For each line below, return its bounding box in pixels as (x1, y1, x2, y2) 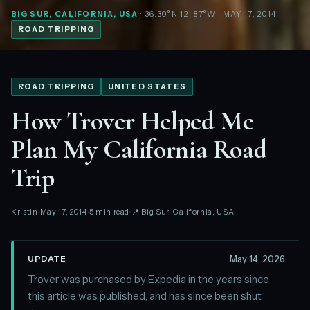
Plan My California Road (11, 133, 267, 165)
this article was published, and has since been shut (28, 289, 262, 302)
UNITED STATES (108, 81, 187, 91)
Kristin (11, 206, 38, 217)
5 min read (89, 206, 130, 217)
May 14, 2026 (230, 253, 285, 264)
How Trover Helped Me (11, 104, 254, 137)
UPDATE (28, 253, 66, 264)
